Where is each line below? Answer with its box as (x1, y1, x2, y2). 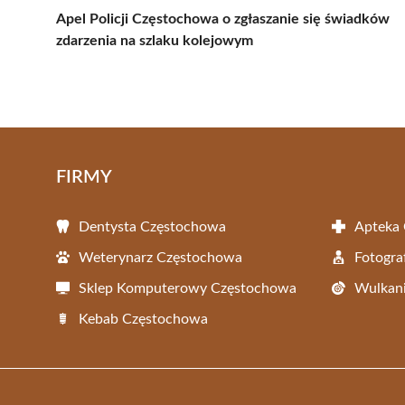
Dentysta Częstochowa (79, 219, 226, 234)
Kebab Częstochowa (79, 311, 208, 326)
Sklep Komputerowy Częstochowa (79, 280, 297, 296)
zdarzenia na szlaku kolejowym (56, 33, 253, 48)
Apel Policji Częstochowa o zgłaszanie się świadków (56, 11, 390, 26)
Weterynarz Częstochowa (79, 250, 242, 265)
